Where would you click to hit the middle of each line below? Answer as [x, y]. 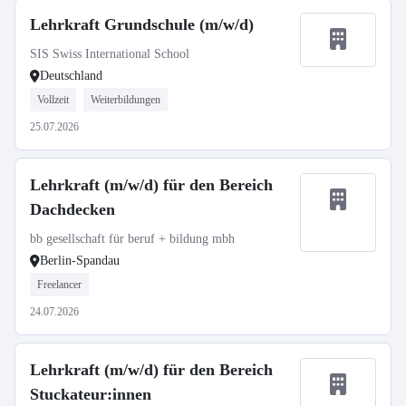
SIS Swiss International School [110, 54]
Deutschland [71, 76]
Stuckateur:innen [91, 394]
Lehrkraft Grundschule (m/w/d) [142, 24]
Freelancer [59, 285]
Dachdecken [72, 209]
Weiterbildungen [126, 100]
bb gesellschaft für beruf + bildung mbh [132, 239]
